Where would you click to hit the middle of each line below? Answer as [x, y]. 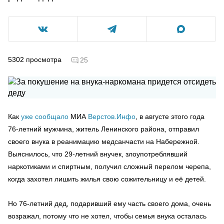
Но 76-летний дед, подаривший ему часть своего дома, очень [109, 203]
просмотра [44, 59]
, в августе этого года [170, 116]
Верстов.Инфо [112, 116]
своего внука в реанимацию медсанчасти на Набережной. [104, 141]
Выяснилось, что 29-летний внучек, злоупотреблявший [98, 154]
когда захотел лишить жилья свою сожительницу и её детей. [107, 179]
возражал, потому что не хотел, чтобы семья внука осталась [107, 216]
